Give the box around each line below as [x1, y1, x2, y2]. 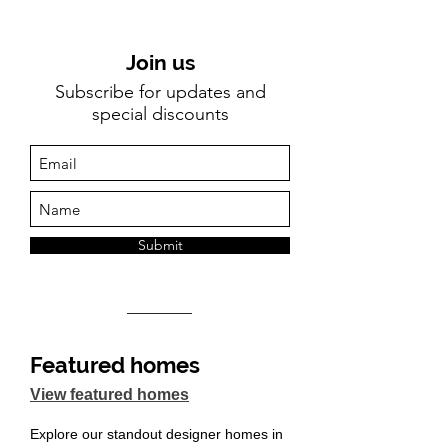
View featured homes [30, 386, 189, 403]
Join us [125, 50, 195, 75]
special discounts [91, 103, 229, 125]
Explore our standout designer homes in [30, 426, 283, 442]
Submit [137, 236, 183, 254]
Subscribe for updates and [54, 81, 266, 103]
